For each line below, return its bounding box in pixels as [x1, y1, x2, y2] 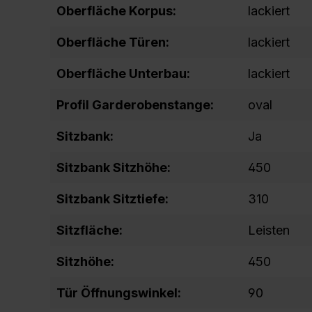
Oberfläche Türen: [56, 35, 169, 49]
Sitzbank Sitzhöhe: [56, 160, 171, 175]
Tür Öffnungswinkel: [56, 286, 181, 300]
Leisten [248, 223, 290, 237]
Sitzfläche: [56, 223, 123, 237]
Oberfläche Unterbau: [56, 66, 190, 81]
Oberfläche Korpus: [56, 3, 176, 18]
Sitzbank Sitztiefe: [56, 192, 169, 206]
